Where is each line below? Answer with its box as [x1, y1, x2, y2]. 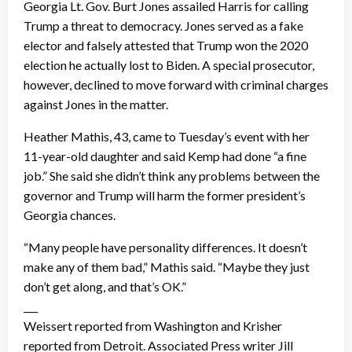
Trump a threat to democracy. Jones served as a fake [24, 17, 303, 33]
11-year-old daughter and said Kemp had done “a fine [24, 148, 306, 163]
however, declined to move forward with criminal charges [24, 76, 328, 92]
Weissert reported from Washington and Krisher [24, 317, 282, 333]
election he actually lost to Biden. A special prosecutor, [24, 57, 314, 72]
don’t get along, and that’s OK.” [24, 278, 186, 294]
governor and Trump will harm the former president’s [24, 187, 306, 203]
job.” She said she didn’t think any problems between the [24, 167, 320, 183]
